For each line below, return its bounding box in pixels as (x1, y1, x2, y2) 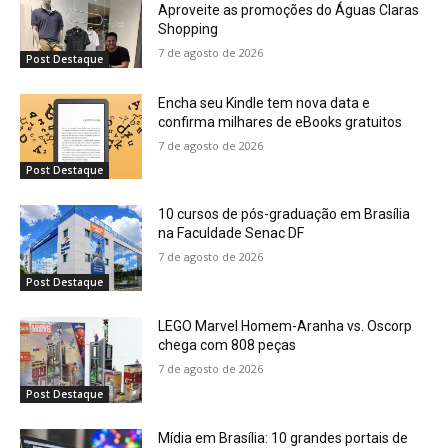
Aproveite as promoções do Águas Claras (158, 2, 420, 19)
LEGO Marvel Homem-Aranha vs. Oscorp (158, 318, 413, 335)
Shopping (158, 21, 219, 38)
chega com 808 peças (158, 337, 297, 354)
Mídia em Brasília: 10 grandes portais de (158, 429, 409, 446)
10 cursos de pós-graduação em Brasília (158, 206, 411, 223)
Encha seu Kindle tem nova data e (158, 94, 371, 111)
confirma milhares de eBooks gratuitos (158, 113, 403, 130)
